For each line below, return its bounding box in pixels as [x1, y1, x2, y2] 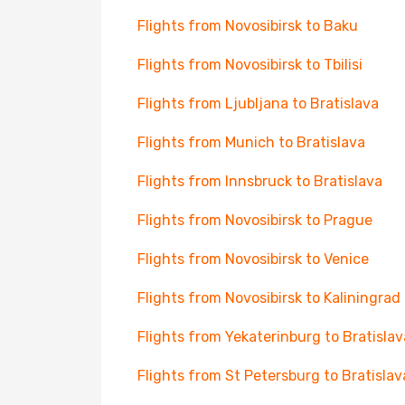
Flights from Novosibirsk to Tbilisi [137, 56, 363, 73]
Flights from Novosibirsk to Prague [137, 212, 372, 229]
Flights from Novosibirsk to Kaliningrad [137, 289, 400, 306]
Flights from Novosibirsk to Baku [137, 17, 358, 34]
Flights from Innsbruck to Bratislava [137, 173, 382, 190]
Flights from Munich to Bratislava [137, 134, 365, 151]
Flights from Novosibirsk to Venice [137, 250, 369, 268]
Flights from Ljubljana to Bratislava [137, 95, 379, 112]
